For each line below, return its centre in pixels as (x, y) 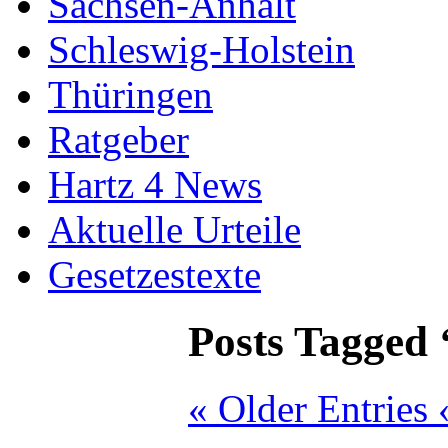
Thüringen (130, 94)
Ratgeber (118, 139)
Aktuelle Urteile (174, 229)
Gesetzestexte (154, 274)
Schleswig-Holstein (201, 49)
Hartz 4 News (155, 184)
